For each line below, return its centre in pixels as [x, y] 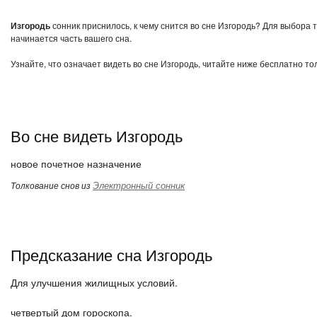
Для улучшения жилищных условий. [94, 282]
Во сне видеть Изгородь [97, 136]
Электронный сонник [139, 185]
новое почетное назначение [76, 163]
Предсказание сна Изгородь [111, 254]
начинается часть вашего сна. [71, 38]
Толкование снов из [52, 185]
